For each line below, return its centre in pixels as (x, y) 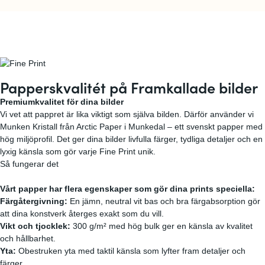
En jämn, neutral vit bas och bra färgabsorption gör (164, 201)
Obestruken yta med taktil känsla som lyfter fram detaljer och (131, 251)
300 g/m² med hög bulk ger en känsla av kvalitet (161, 226)
